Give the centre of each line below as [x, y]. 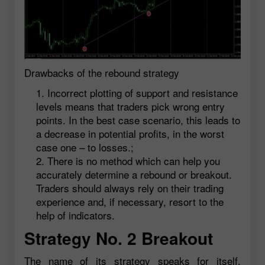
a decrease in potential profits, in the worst [130, 134]
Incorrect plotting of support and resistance [143, 93]
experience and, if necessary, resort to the [130, 202]
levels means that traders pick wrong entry [130, 106]
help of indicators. [75, 215]
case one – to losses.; [85, 147]
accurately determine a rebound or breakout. [134, 174]
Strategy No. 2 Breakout [119, 238]
